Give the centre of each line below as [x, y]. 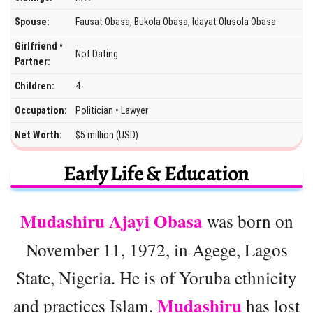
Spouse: [32, 21]
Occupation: [41, 110]
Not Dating [97, 53]
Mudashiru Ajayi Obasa [111, 221]
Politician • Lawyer [112, 110]
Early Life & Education [156, 173]
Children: [35, 86]
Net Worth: [38, 134]
